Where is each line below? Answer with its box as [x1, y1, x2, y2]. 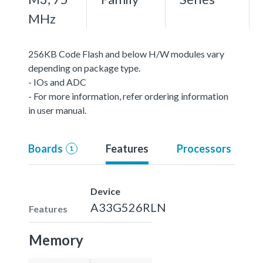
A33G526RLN [90, 200, 166, 214]
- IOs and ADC [28, 76, 86, 87]
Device [90, 185, 120, 197]
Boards [28, 141, 63, 155]
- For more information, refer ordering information [28, 90, 228, 102]
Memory [29, 231, 83, 248]
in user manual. [28, 104, 86, 116]
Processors [176, 141, 231, 155]
